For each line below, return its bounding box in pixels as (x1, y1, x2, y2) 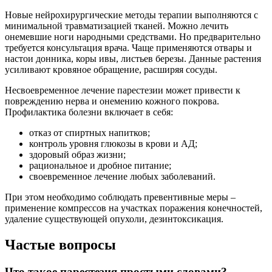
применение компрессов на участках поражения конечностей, (5, 202, 262, 213)
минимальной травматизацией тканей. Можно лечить (5, 20, 228, 31)
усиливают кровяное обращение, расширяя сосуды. (5, 64, 217, 75)
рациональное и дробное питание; (29, 160, 171, 171)
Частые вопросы (5, 236, 116, 253)
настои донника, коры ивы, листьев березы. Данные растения (5, 53, 261, 64)
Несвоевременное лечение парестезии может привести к (5, 84, 240, 95)
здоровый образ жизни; (29, 149, 126, 160)
